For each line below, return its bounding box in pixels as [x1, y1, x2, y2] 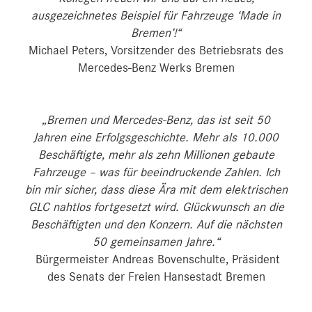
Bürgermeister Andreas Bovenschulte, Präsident [32, 253, 280, 266]
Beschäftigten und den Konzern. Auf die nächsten [30, 219, 282, 231]
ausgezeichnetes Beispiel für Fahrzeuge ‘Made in [31, 10, 281, 22]
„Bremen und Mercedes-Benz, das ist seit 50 [42, 114, 270, 127]
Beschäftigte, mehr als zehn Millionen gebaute [38, 149, 274, 162]
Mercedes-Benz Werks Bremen [77, 62, 235, 75]
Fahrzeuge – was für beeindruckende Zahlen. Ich [32, 166, 280, 179]
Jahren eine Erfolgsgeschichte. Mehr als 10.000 [33, 132, 279, 144]
